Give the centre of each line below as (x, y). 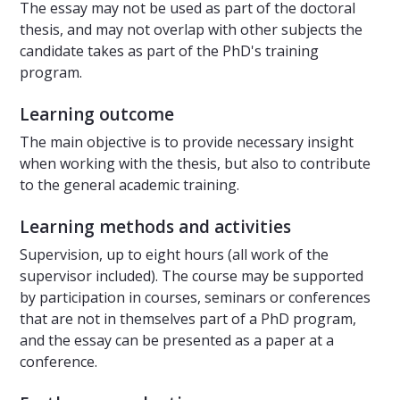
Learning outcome (97, 115)
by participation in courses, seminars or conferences (195, 298)
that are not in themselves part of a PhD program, (188, 319)
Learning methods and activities (155, 227)
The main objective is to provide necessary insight (187, 142)
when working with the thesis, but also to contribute (195, 164)
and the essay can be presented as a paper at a (177, 341)
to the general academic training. (129, 185)
